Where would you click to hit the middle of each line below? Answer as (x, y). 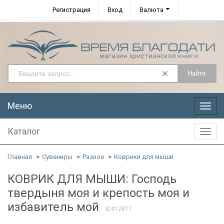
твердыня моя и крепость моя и (98, 193)
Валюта (151, 10)
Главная (20, 156)
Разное (93, 156)
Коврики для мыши (144, 156)
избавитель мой (53, 207)
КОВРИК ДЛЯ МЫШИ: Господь (92, 179)
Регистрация (71, 10)
